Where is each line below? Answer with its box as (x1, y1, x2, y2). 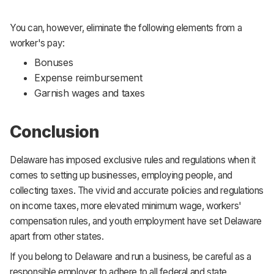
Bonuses (34, 56, 73, 69)
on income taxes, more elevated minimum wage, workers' (10, 200, 242, 212)
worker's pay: (10, 37, 65, 49)
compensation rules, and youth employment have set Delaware (10, 215, 262, 228)
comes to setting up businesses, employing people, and (10, 169, 232, 182)
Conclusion (10, 122, 100, 142)
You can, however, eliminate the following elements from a (10, 21, 242, 34)
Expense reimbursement (34, 72, 143, 84)
